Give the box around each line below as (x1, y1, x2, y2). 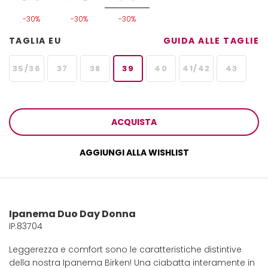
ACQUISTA (111, 116, 157, 129)
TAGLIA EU (9, 35, 61, 47)
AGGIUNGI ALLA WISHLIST (79, 147, 189, 159)
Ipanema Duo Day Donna (9, 207, 136, 221)
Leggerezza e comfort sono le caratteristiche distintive (9, 243, 242, 256)
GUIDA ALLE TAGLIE (163, 35, 259, 47)
